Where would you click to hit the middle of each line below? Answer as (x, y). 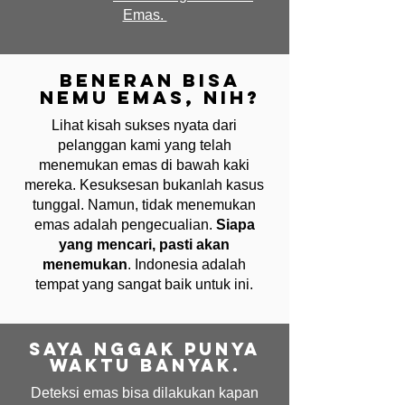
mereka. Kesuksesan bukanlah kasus (144, 185)
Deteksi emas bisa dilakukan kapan (145, 393)
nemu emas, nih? (150, 97)
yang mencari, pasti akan (144, 245)
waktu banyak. (145, 365)
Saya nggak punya (145, 349)
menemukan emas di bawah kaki (144, 165)
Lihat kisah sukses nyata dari (144, 125)
